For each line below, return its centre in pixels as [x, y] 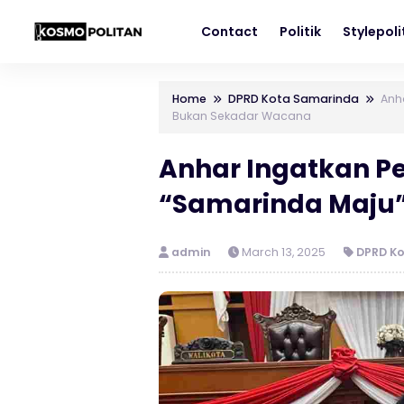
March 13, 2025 [283, 252]
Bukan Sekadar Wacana [242, 116]
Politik [300, 32]
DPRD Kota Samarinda [294, 99]
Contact [230, 32]
